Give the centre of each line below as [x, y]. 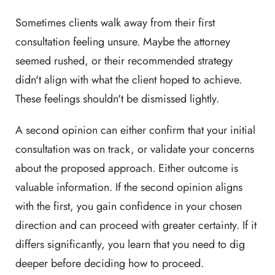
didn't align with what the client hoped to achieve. [129, 80]
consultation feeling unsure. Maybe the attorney [123, 42]
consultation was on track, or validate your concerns [135, 149]
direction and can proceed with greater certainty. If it [136, 226]
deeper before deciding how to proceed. [110, 264]
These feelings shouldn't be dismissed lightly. [117, 99]
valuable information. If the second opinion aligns [129, 188]
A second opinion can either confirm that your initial [135, 130]
